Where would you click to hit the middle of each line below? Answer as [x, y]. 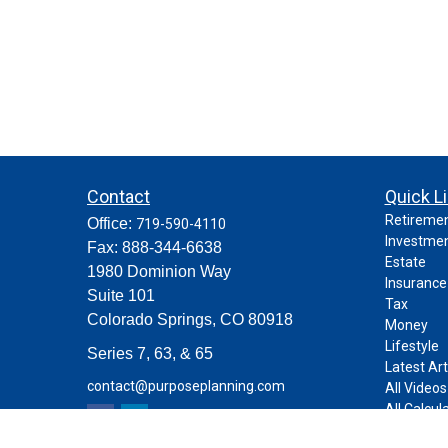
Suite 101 [121, 295]
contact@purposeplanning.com [186, 386]
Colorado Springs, [151, 319]
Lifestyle [411, 345]
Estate [405, 261]
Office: [111, 223]
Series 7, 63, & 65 [150, 353]
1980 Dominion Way [159, 271]
